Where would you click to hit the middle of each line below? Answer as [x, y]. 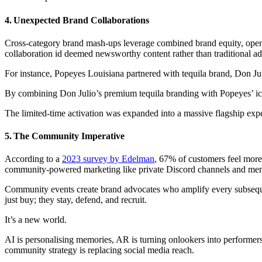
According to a [33, 159]
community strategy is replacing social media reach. [99, 250]
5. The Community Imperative [65, 136]
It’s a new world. [36, 220]
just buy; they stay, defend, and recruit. [76, 200]
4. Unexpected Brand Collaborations [77, 20]
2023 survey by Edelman [108, 159]
